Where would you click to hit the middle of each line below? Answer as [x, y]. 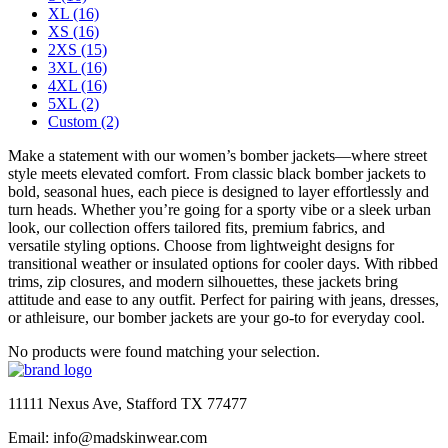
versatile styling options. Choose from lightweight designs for [201, 245]
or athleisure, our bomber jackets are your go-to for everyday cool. [216, 317]
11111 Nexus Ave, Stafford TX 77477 [127, 403]
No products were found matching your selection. [164, 351]
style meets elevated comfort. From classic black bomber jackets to [217, 173]
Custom [72, 121]
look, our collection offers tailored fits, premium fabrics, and [196, 227]
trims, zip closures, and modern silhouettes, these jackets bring [203, 281]
